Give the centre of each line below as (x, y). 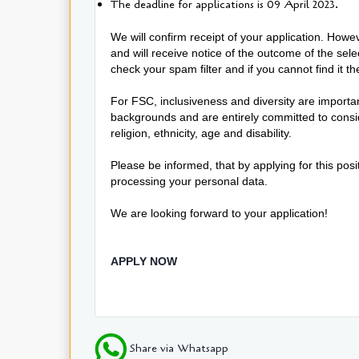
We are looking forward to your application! (221, 213)
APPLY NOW (144, 261)
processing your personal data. (191, 181)
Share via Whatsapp (177, 348)
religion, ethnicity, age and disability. (208, 133)
